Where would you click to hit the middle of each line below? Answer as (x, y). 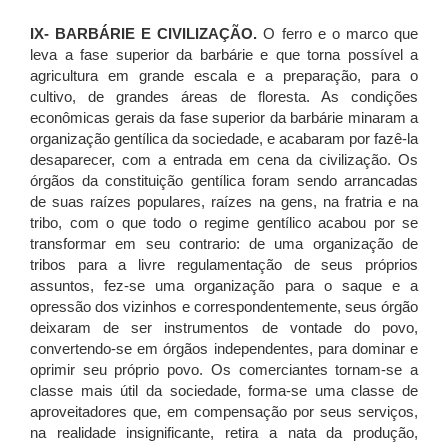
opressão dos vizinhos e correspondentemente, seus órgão (224, 307)
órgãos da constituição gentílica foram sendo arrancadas (224, 181)
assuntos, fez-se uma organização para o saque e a (224, 286)
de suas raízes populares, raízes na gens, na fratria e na (224, 202)
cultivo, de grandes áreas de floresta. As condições (224, 97)
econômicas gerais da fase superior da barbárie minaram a (224, 118)
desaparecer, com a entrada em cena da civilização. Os (224, 160)
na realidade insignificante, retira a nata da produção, (224, 433)
